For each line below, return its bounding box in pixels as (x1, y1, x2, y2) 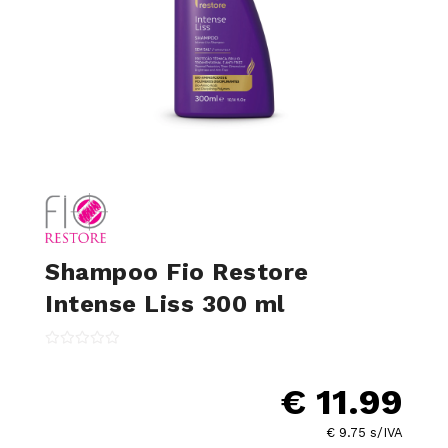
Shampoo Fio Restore (45, 258, 309, 286)
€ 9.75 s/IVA (326, 425, 403, 440)
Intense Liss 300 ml (45, 290, 285, 318)
